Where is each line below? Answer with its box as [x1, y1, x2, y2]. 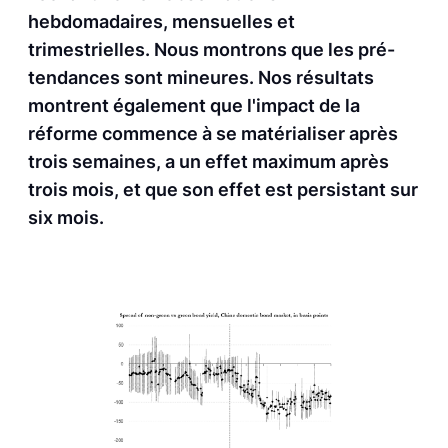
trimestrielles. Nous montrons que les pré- [28, 39, 395, 61]
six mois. [28, 207, 104, 229]
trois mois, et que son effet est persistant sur [28, 179, 418, 201]
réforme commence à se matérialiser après [28, 123, 398, 145]
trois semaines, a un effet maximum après [28, 151, 389, 173]
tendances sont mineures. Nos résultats [28, 67, 374, 89]
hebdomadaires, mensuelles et [28, 11, 295, 33]
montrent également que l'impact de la [28, 95, 360, 117]
